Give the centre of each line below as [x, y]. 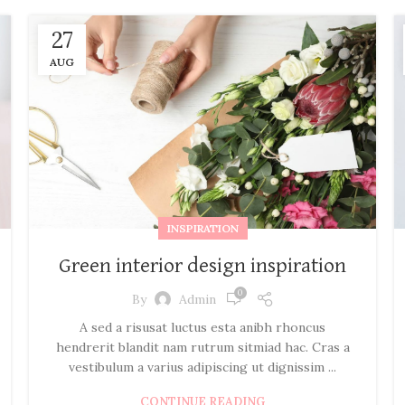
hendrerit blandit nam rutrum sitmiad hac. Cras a [202, 348]
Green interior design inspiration [202, 266]
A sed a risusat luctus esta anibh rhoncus [202, 328]
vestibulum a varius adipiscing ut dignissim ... [202, 367]
